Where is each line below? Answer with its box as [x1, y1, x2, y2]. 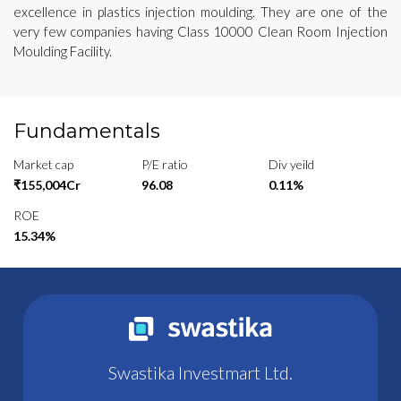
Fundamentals [13, 118, 160, 143]
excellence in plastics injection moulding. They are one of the [13, 3, 388, 20]
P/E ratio [141, 156, 188, 172]
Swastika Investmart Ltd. [108, 361, 293, 383]
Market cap [13, 156, 73, 172]
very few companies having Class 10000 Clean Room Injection [13, 22, 388, 39]
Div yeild [269, 156, 315, 172]
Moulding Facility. [13, 42, 112, 59]
